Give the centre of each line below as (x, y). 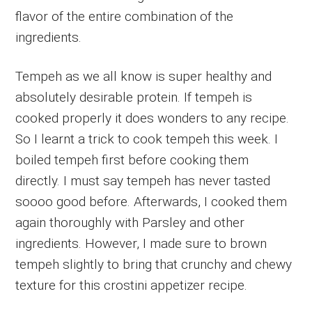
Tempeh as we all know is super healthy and (144, 76)
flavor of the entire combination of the (125, 16)
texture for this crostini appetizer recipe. (132, 285)
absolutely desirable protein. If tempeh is (134, 97)
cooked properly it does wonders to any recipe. (153, 118)
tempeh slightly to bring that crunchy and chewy (154, 264)
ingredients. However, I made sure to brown (141, 243)
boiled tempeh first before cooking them (132, 159)
